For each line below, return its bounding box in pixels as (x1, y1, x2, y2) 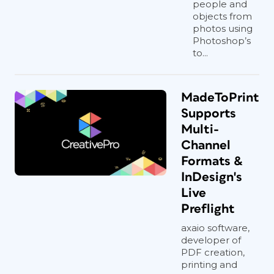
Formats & (181, 155, 243, 168)
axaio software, (181, 222, 250, 234)
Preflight (181, 202, 235, 215)
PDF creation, (181, 246, 245, 258)
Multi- (181, 123, 219, 136)
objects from (193, 10, 252, 22)
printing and (181, 259, 237, 270)
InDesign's (181, 171, 242, 183)
